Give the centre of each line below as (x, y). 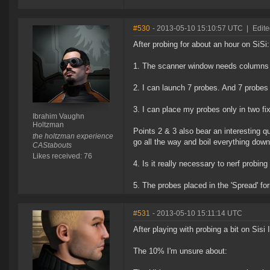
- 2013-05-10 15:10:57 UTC (198, 29)
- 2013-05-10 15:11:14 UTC (197, 214)
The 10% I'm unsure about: (180, 251)
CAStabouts (52, 146)
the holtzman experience (73, 137)
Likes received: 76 (62, 156)
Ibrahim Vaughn (58, 117)
